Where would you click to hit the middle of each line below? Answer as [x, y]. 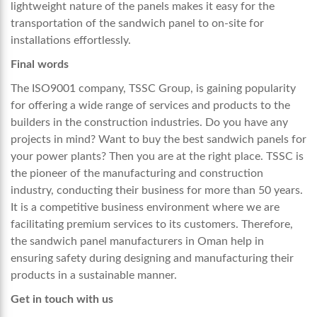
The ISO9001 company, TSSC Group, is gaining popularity [153, 88]
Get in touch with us [62, 299]
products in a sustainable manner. [94, 275]
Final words [40, 64]
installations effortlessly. [71, 40]
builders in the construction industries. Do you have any [149, 122]
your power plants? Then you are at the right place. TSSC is [157, 156]
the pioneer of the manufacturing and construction [137, 173]
